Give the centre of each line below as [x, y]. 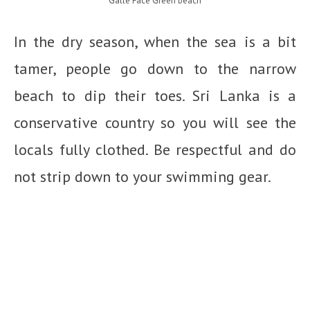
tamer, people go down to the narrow [155, 69]
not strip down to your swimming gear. [143, 176]
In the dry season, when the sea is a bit [155, 42]
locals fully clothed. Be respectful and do [155, 149]
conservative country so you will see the [155, 122]
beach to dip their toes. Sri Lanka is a [155, 95]
